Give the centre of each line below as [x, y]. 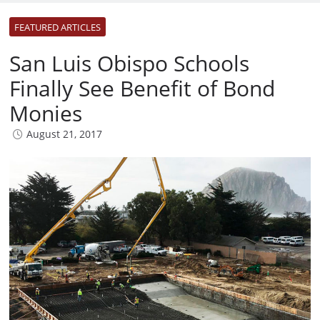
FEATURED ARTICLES [57, 27]
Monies [46, 114]
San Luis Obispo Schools [129, 64]
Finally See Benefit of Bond [142, 89]
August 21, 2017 [64, 134]
